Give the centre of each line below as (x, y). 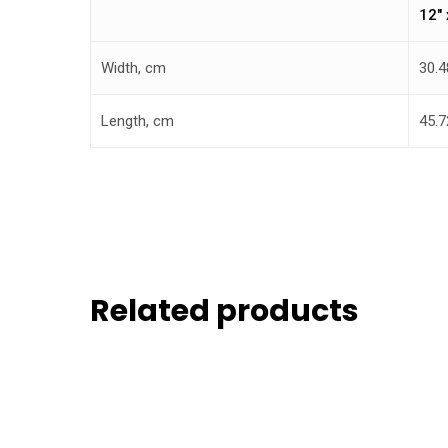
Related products (224, 311)
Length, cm (137, 121)
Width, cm (133, 68)
